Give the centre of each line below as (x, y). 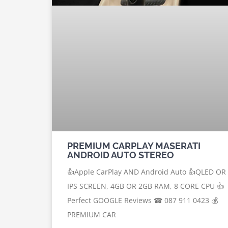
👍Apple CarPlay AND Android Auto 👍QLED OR (147, 172)
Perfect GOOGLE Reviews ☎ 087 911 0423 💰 (142, 200)
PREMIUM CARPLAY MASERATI (134, 146)
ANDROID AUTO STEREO (121, 155)
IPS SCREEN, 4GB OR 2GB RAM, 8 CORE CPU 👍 (146, 186)
